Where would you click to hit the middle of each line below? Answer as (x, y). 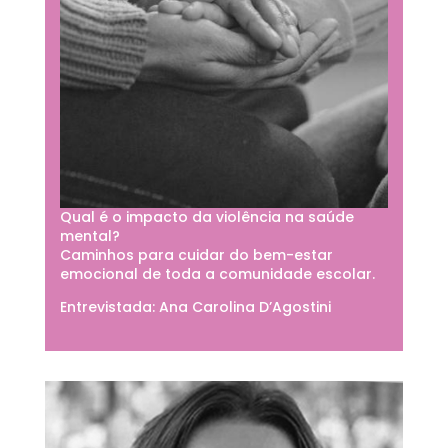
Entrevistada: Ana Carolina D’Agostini (195, 306)
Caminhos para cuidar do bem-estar (196, 254)
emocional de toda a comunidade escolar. (217, 273)
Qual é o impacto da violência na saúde (206, 216)
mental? (89, 235)
